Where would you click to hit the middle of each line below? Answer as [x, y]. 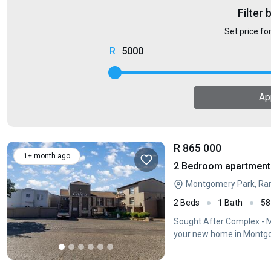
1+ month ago [47, 156]
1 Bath [230, 203]
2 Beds [187, 203]
